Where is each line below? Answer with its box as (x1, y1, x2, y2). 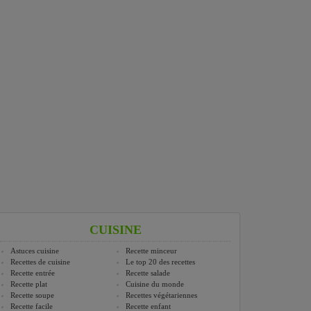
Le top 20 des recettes (126, 258, 195, 267)
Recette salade (126, 269, 170, 278)
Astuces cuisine (10, 246, 59, 255)
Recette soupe (10, 291, 54, 300)
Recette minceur (126, 246, 177, 255)
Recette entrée (10, 269, 55, 278)
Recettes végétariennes (126, 291, 197, 300)
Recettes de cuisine (10, 258, 70, 267)
